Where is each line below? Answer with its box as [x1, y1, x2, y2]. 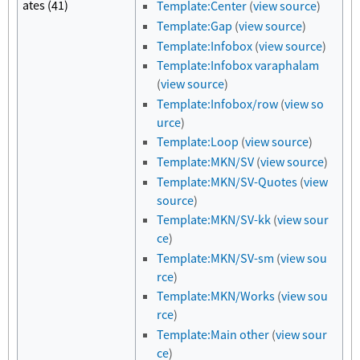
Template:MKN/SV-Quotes [157, 173, 298, 190]
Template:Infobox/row [157, 95, 279, 112]
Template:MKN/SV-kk [157, 211, 272, 228]
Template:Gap [157, 18, 233, 35]
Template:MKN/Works [157, 288, 276, 305]
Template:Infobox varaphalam [157, 57, 320, 74]
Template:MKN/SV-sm [157, 249, 275, 266]
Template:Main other [157, 325, 270, 342]
